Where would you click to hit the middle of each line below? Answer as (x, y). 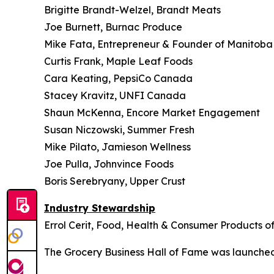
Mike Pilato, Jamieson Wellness (117, 147)
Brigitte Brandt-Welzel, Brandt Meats (132, 10)
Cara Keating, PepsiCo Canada (118, 78)
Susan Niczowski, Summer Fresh (119, 130)
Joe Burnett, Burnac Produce (113, 27)
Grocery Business (104, 252)
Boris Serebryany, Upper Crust (115, 181)
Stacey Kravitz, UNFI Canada (115, 95)
